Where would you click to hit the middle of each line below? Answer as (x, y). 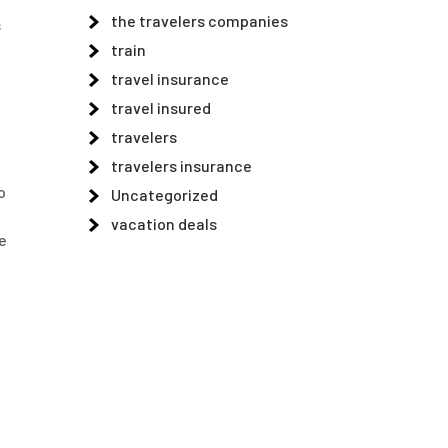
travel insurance (170, 78)
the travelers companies (199, 20)
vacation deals (164, 223)
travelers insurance (181, 165)
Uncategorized (164, 194)
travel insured (161, 107)
